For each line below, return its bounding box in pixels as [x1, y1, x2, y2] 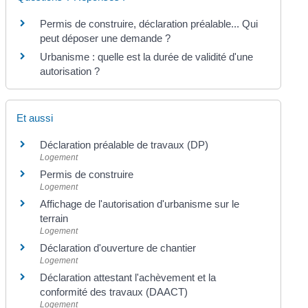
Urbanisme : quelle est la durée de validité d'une [40, 51, 254, 63]
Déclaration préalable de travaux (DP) [40, 138, 209, 151]
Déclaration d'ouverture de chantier [40, 241, 197, 254]
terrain [40, 212, 69, 224]
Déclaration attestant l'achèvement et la [40, 271, 217, 283]
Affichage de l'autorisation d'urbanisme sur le [40, 197, 240, 210]
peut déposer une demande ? [40, 32, 171, 45]
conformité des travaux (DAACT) [40, 285, 188, 298]
